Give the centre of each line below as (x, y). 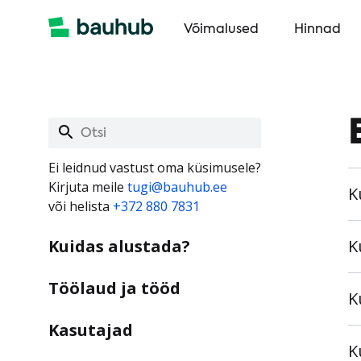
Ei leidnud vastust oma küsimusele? (155, 168)
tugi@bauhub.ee (177, 187)
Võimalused (221, 30)
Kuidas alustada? (119, 246)
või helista (81, 206)
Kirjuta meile (88, 187)
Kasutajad (91, 330)
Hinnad (317, 30)
